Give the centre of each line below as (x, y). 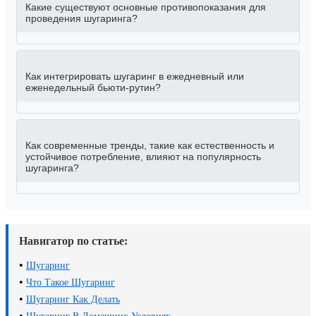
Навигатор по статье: (73, 241)
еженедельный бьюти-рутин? (93, 88)
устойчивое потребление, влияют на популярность (143, 157)
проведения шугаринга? (81, 19)
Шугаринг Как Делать (73, 300)
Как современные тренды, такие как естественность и (150, 146)
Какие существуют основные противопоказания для (146, 7)
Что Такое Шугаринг (71, 283)
